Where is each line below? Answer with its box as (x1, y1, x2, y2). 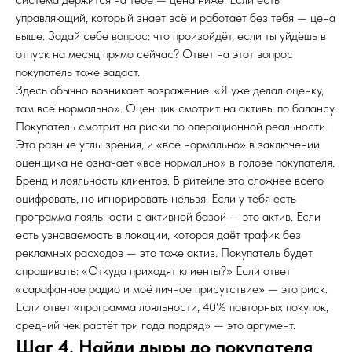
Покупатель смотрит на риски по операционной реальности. (16, 119, 328, 134)
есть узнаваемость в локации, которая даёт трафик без (16, 227, 301, 242)
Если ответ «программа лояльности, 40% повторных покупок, (16, 299, 328, 314)
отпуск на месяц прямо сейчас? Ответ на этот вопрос (16, 46, 293, 61)
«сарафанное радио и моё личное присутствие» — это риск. (16, 281, 328, 296)
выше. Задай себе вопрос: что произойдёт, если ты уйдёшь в (16, 28, 326, 43)
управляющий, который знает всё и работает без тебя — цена (16, 10, 335, 25)
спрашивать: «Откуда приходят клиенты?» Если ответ (16, 263, 291, 278)
